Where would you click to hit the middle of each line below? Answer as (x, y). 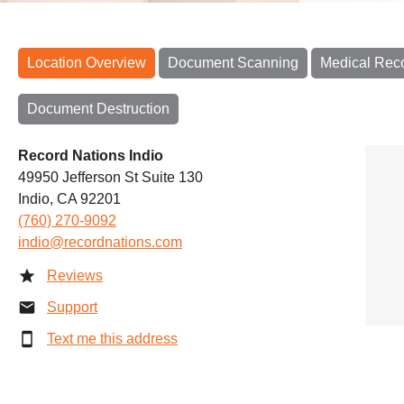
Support (72, 307)
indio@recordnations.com (100, 242)
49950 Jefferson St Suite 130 (110, 177)
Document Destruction (98, 108)
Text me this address (112, 338)
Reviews (75, 275)
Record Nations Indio (91, 155)
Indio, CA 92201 (69, 198)
